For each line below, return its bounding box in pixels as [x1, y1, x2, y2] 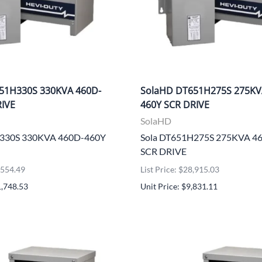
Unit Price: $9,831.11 [140, 181, 218, 191]
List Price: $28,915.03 [140, 164, 219, 174]
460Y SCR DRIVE [140, 98, 209, 111]
